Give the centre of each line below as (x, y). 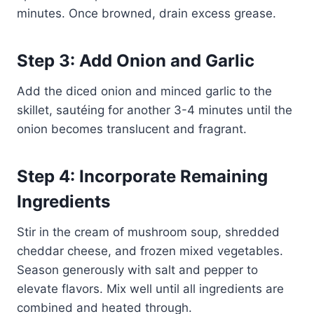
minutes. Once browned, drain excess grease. (146, 13)
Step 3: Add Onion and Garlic (136, 60)
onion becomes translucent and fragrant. (132, 129)
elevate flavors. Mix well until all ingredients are (150, 288)
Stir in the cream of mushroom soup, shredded (148, 232)
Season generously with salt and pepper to (137, 269)
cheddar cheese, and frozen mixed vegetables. (150, 251)
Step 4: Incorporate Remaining (142, 176)
